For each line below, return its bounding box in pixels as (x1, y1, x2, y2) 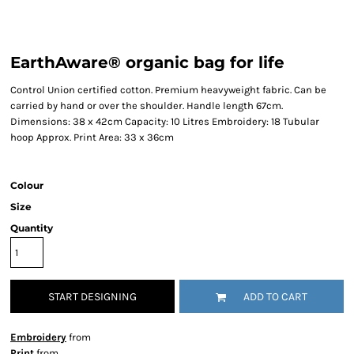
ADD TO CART (243, 290, 307, 304)
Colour (10, 179, 43, 191)
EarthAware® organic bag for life (10, 53, 284, 72)
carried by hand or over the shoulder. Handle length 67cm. (10, 100, 283, 111)
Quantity (10, 222, 53, 234)
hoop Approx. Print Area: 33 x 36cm (10, 131, 174, 143)
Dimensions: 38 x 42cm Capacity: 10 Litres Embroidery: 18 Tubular (10, 115, 319, 127)
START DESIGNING (48, 290, 137, 304)
